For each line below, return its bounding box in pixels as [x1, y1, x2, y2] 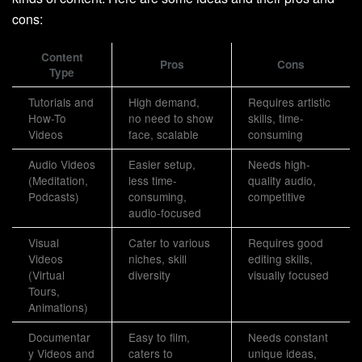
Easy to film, [128, 329, 190, 346]
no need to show [128, 110, 213, 127]
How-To [28, 110, 66, 127]
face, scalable [128, 126, 199, 143]
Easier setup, [128, 156, 196, 173]
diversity [128, 267, 170, 284]
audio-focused [128, 204, 201, 221]
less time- [128, 172, 177, 189]
